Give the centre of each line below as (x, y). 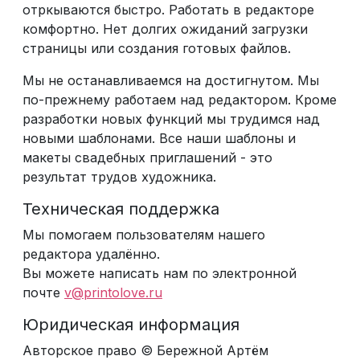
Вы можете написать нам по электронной (160, 273)
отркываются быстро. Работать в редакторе (168, 10)
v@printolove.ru (113, 292)
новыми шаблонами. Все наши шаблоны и (159, 138)
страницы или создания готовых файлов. (157, 48)
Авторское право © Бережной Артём (145, 350)
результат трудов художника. (119, 177)
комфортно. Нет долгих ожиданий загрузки (165, 29)
